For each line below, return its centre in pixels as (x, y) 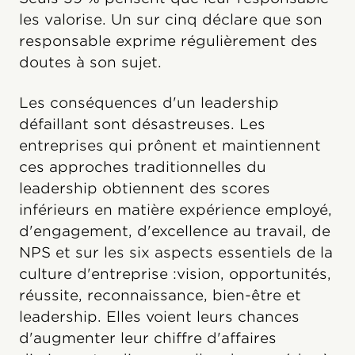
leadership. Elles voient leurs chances (159, 316)
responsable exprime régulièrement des (168, 40)
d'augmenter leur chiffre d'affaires (148, 338)
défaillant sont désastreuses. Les (142, 124)
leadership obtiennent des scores (145, 188)
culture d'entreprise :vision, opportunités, (175, 273)
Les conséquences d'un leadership (149, 102)
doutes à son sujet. (90, 62)
